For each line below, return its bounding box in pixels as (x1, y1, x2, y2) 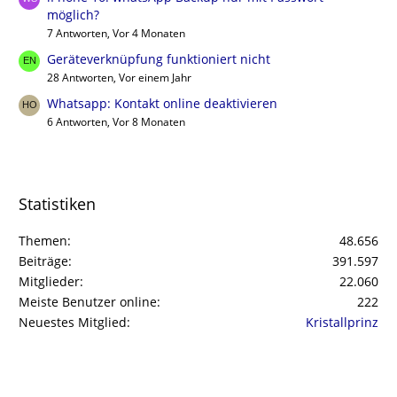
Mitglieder (19, 273, 80, 291)
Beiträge (19, 253, 68, 270)
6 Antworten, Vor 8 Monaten (47, 114, 185, 130)
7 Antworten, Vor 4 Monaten (47, 26, 185, 42)
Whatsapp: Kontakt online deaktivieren (47, 95, 277, 113)
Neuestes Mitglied (19, 314, 127, 331)
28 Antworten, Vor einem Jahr (47, 70, 191, 86)
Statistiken (19, 193, 96, 215)
